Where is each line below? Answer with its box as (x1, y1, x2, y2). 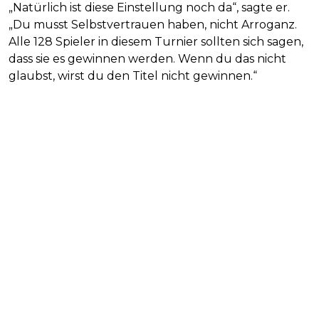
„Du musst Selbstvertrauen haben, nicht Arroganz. (9, 17, 297, 31)
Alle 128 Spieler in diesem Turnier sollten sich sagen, (9, 34, 303, 48)
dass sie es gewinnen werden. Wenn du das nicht (9, 51, 286, 66)
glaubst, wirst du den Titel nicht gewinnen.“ (9, 68, 257, 83)
